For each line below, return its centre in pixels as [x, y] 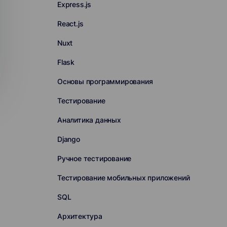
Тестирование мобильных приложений [123, 178]
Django [68, 139]
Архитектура [80, 216]
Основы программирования [105, 81]
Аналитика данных [89, 120]
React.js [70, 24]
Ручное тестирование [94, 158]
